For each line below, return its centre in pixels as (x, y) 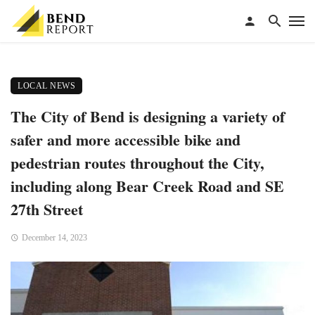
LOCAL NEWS (46, 86)
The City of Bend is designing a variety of (148, 116)
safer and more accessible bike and (126, 139)
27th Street (47, 209)
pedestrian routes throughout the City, (137, 162)
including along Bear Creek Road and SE (147, 186)
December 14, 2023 (54, 238)
